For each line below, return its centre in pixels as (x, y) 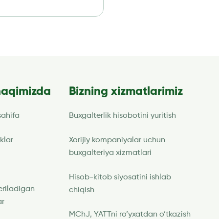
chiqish (82, 190)
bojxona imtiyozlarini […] (163, 13)
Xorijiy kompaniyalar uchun (117, 140)
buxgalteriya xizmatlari (110, 153)
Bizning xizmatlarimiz (126, 91)
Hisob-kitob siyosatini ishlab (120, 177)
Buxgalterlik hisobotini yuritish (122, 116)
